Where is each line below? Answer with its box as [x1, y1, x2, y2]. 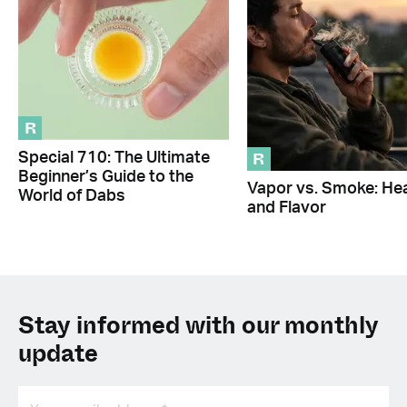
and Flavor [246, 200, 326, 217]
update [18, 337, 98, 372]
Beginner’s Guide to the [18, 168, 194, 185]
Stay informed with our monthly [18, 309, 379, 343]
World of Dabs [18, 187, 125, 204]
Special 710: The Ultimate [18, 149, 210, 166]
